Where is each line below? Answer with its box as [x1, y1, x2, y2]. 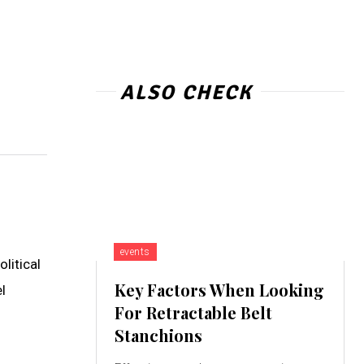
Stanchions [114, 324, 206, 347]
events [119, 246, 150, 258]
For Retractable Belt [114, 301, 272, 324]
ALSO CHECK [119, 80, 253, 105]
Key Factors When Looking [114, 279, 324, 301]
